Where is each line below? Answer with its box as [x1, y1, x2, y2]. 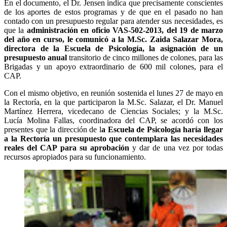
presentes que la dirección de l [4, 125, 101, 134]
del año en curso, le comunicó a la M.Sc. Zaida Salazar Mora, [4, 34, 223, 44]
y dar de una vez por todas [129, 143, 223, 152]
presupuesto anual [4, 53, 67, 62]
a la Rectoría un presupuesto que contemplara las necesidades [4, 134, 223, 143]
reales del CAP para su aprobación [4, 143, 129, 152]
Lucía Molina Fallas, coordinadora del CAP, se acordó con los [4, 116, 223, 125]
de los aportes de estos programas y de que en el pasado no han [4, 7, 223, 16]
